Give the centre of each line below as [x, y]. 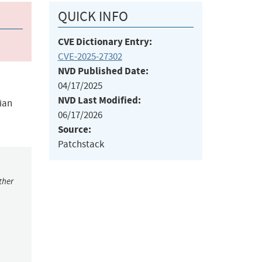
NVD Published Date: [103, 71]
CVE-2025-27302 [90, 57]
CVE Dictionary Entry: [105, 42]
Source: [74, 130]
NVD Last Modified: [99, 101]
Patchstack [81, 144]
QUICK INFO [93, 17]
